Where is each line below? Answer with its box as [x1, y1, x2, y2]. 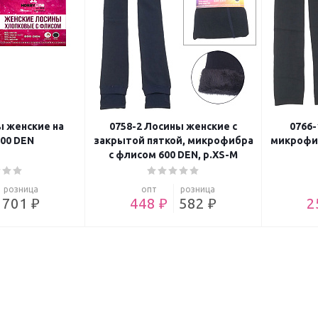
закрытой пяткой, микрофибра [93, 135, 253, 147]
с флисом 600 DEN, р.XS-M [109, 149, 238, 161]
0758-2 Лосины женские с [109, 121, 237, 133]
